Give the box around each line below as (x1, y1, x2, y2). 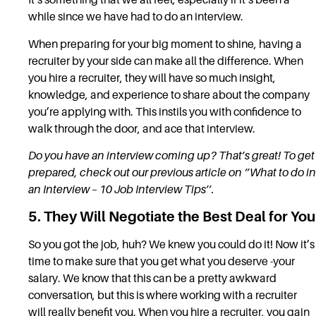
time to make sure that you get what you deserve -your (28, 255, 295, 269)
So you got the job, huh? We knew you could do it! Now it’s (28, 238, 315, 252)
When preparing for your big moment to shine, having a (28, 37, 302, 51)
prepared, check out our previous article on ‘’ (28, 166, 250, 179)
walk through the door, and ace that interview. (28, 122, 255, 135)
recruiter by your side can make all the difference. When (28, 54, 303, 68)
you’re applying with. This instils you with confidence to (28, 105, 301, 119)
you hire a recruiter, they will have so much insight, (28, 71, 276, 85)
